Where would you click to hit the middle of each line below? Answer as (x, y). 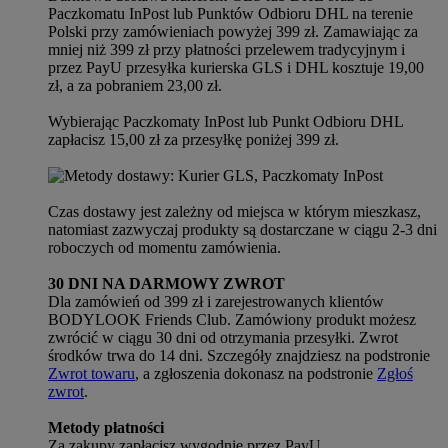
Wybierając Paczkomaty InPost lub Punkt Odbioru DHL (225, 122)
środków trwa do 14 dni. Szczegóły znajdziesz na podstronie (239, 356)
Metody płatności (106, 428)
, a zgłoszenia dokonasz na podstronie (256, 374)
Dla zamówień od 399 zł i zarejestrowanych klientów (216, 302)
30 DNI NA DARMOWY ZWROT (166, 284)
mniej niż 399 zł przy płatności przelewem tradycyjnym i (226, 50)
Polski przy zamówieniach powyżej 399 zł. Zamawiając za (233, 32)
